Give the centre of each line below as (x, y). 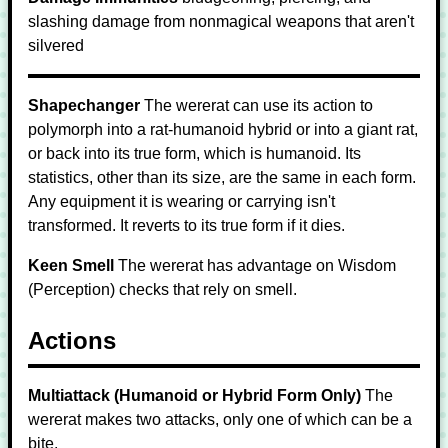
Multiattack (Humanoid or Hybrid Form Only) (194, 395)
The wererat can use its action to (258, 105)
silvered (56, 45)
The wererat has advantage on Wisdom (257, 265)
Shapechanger (84, 105)
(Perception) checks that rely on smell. (162, 289)
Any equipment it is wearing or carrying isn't (181, 201)
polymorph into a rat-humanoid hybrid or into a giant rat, (223, 129)
